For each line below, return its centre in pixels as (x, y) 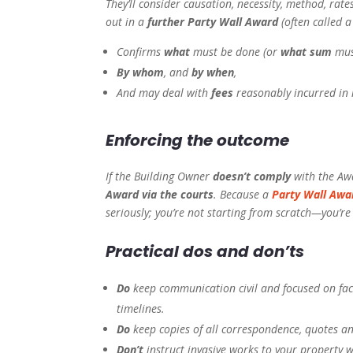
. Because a (243, 195)
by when (213, 72)
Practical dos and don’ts (205, 252)
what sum (307, 52)
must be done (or (236, 52)
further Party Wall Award (213, 22)
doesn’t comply (252, 176)
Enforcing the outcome (198, 141)
